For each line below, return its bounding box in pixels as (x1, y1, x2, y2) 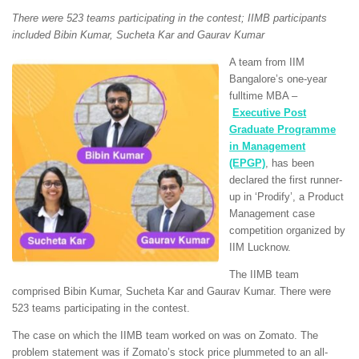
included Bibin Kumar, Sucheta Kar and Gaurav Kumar (12, 28, 264, 41)
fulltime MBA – (229, 89, 298, 102)
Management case (229, 207, 316, 220)
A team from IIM (229, 55, 305, 68)
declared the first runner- (229, 173, 343, 186)
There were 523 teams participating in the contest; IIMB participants (12, 11, 327, 24)
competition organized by (229, 224, 346, 236)
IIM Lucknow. (229, 240, 292, 253)
